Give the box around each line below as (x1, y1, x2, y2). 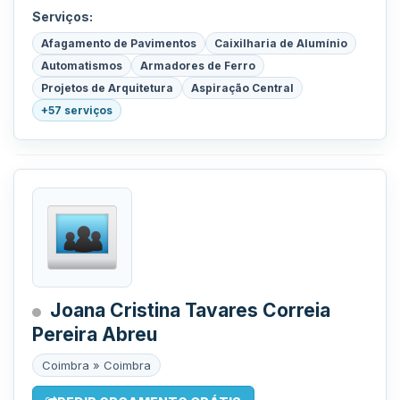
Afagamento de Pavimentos (41, 37, 196, 50)
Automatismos (41, 59, 122, 72)
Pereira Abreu (32, 323, 157, 346)
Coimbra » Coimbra (42, 358, 151, 372)
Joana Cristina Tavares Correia (50, 299, 330, 321)
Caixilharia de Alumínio (214, 37, 347, 50)
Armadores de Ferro (140, 59, 255, 72)
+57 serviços (41, 104, 112, 117)
